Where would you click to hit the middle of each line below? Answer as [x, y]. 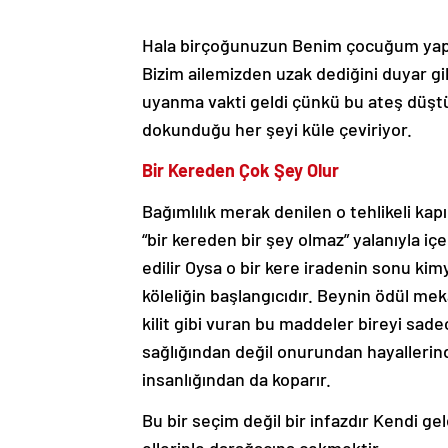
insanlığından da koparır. [236, 379]
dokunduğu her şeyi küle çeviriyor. [277, 129]
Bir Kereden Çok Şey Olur [240, 170]
